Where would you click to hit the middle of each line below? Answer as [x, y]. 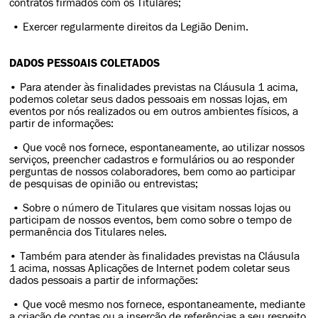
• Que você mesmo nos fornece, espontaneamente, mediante [158, 304]
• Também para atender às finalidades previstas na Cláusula [155, 256]
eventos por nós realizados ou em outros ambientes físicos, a [154, 111]
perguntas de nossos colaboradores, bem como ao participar [153, 171]
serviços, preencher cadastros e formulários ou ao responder [152, 159]
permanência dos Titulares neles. [88, 232]
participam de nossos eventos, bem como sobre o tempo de [151, 220]
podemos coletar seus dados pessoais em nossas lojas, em [149, 99]
